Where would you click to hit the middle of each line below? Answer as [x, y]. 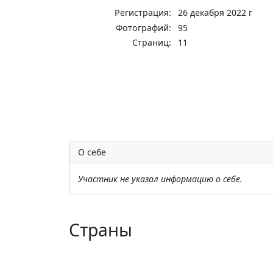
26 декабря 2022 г [215, 13]
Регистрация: [143, 13]
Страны [100, 229]
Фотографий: [144, 27]
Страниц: [152, 43]
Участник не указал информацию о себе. [160, 179]
